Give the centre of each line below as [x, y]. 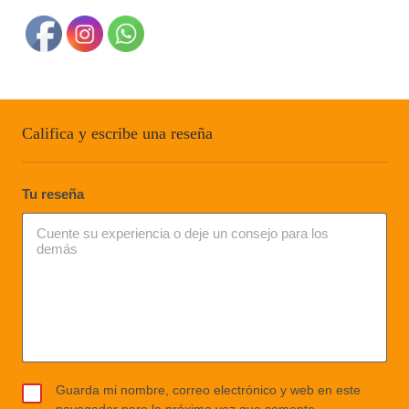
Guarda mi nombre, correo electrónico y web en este [208, 390]
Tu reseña [53, 194]
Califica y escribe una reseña [117, 134]
